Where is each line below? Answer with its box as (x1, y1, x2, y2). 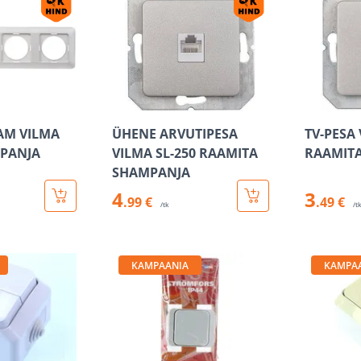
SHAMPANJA (111, 164, 190, 181)
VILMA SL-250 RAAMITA (111, 144, 258, 162)
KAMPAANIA (131, 259, 189, 272)
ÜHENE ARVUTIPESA (111, 125, 238, 143)
